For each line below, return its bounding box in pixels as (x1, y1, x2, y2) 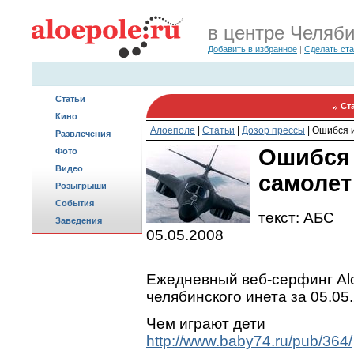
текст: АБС (258, 209, 334, 227)
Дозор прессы (242, 125, 305, 136)
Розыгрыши (55, 181, 107, 190)
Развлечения (55, 129, 111, 138)
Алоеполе (150, 125, 195, 136)
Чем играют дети (146, 315, 265, 333)
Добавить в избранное (208, 44, 297, 54)
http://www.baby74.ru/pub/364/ (146, 333, 352, 350)
